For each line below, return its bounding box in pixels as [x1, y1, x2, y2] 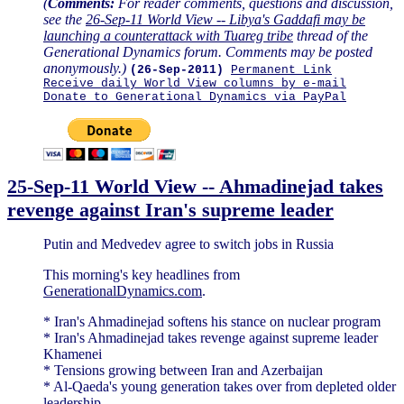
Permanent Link [231, 62, 332, 77]
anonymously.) [43, 60, 126, 76]
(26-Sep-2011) [130, 62, 224, 77]
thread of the [293, 27, 368, 43]
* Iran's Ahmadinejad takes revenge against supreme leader [43, 329, 378, 345]
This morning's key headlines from [43, 266, 240, 282]
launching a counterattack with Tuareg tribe [43, 27, 293, 43]
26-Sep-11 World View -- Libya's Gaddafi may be [86, 11, 365, 27]
